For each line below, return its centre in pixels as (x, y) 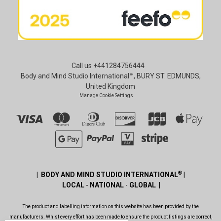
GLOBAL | (144, 185)
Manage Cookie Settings (106, 95)
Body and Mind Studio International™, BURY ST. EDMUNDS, (110, 76)
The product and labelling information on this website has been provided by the (110, 206)
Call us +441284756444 (108, 65)
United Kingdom (110, 86)
